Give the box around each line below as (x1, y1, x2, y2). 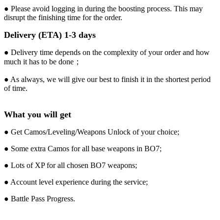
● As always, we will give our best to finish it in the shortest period (4, 75, 211, 83)
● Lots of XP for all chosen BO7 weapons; (4, 161, 137, 169)
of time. (4, 83, 27, 92)
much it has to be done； (4, 57, 82, 66)
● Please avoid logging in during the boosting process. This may (4, 4, 203, 13)
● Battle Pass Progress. (4, 194, 75, 203)
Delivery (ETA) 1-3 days (4, 29, 96, 40)
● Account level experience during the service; (4, 177, 148, 186)
